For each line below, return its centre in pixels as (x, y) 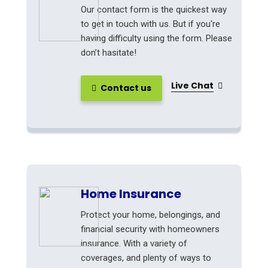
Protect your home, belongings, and (150, 215)
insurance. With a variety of (134, 243)
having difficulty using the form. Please (156, 38)
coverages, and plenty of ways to (146, 258)
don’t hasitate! (109, 53)
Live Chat (192, 85)
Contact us (125, 88)
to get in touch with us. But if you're (150, 24)
